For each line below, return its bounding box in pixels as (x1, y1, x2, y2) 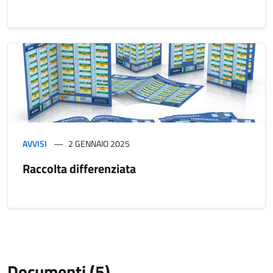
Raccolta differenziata (23, 158, 136, 178)
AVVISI (23, 136, 47, 150)
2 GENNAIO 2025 (68, 136, 130, 150)
